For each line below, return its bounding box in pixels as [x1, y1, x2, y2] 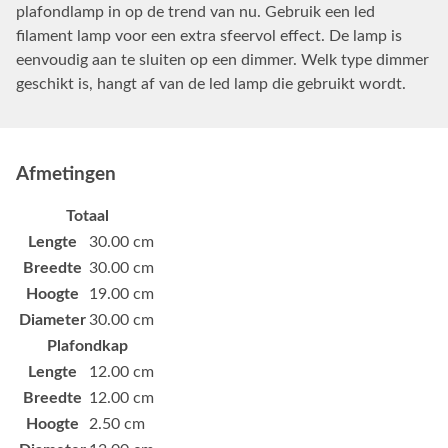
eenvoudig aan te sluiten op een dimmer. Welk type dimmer [16, 51, 429, 68]
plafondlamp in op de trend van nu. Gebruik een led [16, 3, 375, 20]
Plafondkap [46, 337, 128, 354]
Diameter [19, 311, 86, 328]
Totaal [65, 207, 109, 224]
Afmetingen [16, 164, 116, 184]
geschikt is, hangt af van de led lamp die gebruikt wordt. [16, 75, 406, 92]
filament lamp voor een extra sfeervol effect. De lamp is [16, 27, 402, 44]
